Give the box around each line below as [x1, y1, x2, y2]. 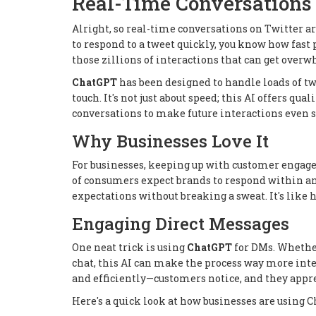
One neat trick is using [72, 240, 187, 254]
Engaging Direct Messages [72, 212, 289, 235]
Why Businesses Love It [72, 129, 269, 152]
